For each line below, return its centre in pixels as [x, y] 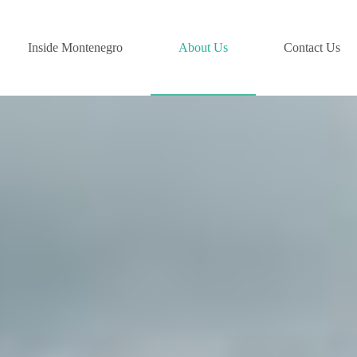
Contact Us [312, 47]
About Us [204, 47]
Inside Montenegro [76, 47]
